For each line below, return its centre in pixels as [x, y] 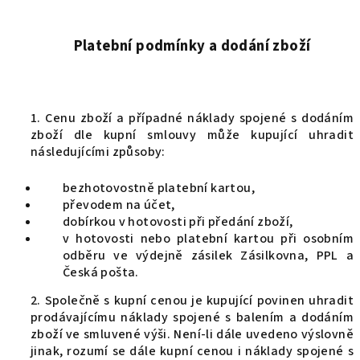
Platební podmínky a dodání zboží [192, 46]
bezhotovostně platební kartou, [159, 188]
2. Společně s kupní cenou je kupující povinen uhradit [192, 301]
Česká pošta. [101, 272]
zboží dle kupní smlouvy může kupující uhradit [192, 135]
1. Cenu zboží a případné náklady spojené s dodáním [192, 118]
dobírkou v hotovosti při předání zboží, [178, 222]
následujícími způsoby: [98, 152]
